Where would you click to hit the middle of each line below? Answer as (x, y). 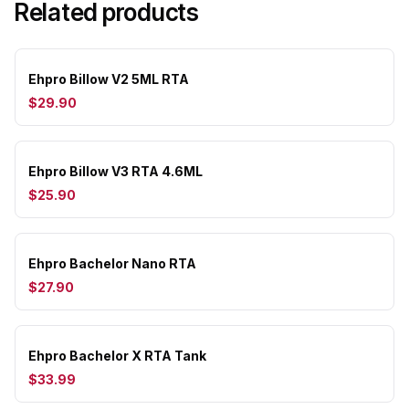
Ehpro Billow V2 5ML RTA (109, 79)
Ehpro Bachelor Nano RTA (112, 263)
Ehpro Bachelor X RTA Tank (117, 356)
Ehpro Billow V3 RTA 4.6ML (115, 171)
